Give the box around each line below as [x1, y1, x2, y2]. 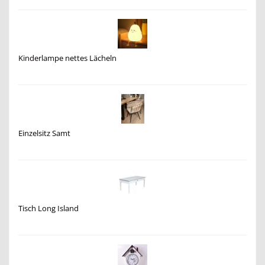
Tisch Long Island [18, 203, 79, 214]
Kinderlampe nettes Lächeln [18, 53, 117, 63]
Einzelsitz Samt [18, 128, 70, 138]
